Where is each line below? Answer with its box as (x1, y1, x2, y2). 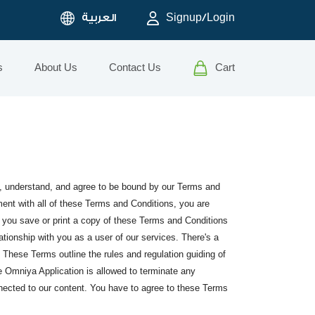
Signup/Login (166, 11, 235, 24)
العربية (81, 11, 116, 24)
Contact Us (109, 62, 161, 74)
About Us (34, 62, 77, 74)
